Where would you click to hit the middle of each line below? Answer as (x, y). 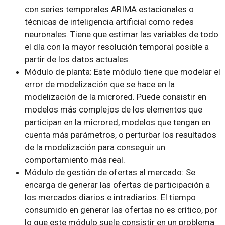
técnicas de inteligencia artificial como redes (109, 21)
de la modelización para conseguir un (95, 147)
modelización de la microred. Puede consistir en (115, 97)
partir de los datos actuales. (77, 59)
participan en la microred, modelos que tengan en (117, 122)
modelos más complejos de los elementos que (113, 109)
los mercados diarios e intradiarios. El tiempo (110, 197)
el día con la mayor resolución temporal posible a (117, 46)
